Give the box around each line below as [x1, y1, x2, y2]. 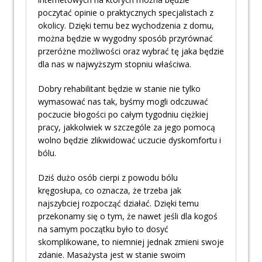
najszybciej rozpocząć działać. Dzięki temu [38, 198, 199, 209]
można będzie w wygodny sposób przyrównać [38, 33, 213, 44]
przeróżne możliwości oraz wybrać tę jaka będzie [38, 46, 224, 57]
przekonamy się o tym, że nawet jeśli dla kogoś [38, 211, 218, 222]
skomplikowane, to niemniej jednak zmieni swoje [38, 236, 224, 248]
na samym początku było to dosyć [38, 223, 168, 235]
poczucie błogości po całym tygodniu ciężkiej [38, 109, 208, 120]
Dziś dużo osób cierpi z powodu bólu [38, 172, 178, 184]
